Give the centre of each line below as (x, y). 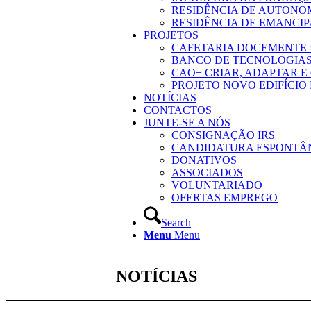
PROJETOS (171, 35)
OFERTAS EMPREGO (225, 197)
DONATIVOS (204, 160)
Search (176, 222)
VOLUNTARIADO (217, 185)
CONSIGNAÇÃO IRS (223, 135)
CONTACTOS (178, 110)
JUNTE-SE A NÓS (187, 123)
